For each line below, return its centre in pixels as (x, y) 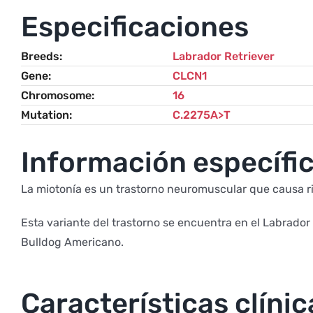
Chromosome (56, 95)
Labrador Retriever (223, 56)
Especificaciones (134, 27)
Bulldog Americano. (72, 242)
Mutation (45, 115)
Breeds (40, 56)
